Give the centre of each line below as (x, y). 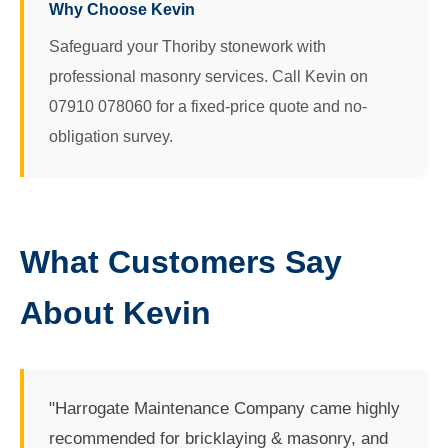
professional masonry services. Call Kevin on (208, 76)
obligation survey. (111, 136)
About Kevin (115, 313)
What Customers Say (181, 262)
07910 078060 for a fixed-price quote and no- (208, 106)
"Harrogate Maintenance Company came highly (224, 408)
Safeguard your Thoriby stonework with (187, 46)
